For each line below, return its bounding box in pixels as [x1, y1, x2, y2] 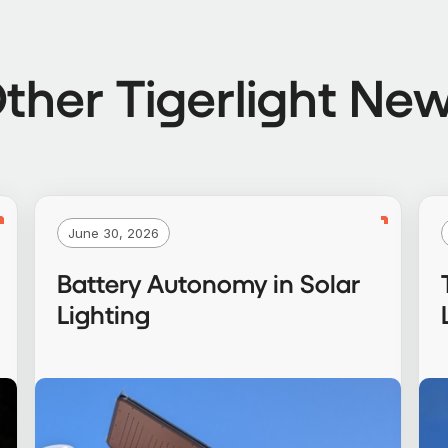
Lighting [57, 299, 151, 329]
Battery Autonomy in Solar [57, 268, 361, 298]
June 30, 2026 [68, 225, 160, 241]
